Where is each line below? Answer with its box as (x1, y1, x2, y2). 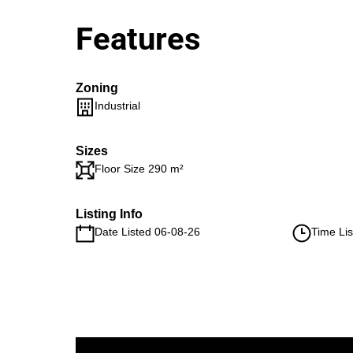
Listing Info (76, 207, 143, 221)
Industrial (95, 99, 140, 112)
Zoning (76, 81, 118, 95)
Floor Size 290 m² (95, 162, 184, 175)
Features (76, 20, 201, 58)
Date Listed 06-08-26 (95, 225, 200, 238)
